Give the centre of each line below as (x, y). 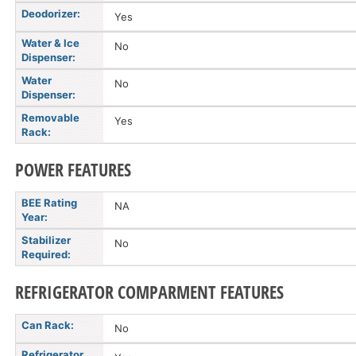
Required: (46, 254)
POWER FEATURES (73, 169)
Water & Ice (50, 43)
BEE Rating (49, 203)
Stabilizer (46, 240)
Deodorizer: (51, 14)
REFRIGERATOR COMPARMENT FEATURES (149, 292)
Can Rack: (48, 325)
